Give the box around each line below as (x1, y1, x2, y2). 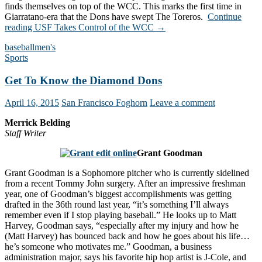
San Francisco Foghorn (61, 98, 147, 108)
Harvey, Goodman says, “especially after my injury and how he (5, 220, 239, 231)
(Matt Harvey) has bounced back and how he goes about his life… (5, 231, 250, 242)
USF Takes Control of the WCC (35, 22, 154, 32)
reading (5, 22, 35, 32)
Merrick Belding (5, 118, 70, 128)
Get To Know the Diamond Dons (5, 74, 162, 87)
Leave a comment (150, 98, 215, 108)
